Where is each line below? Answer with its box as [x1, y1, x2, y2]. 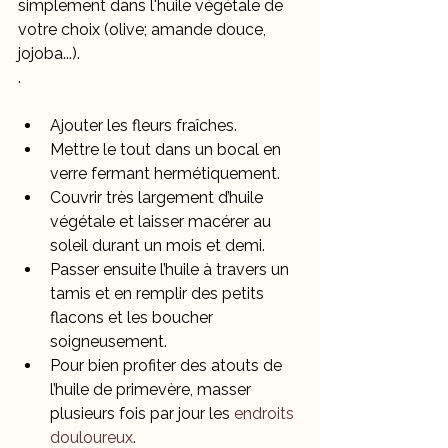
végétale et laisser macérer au [50, 212, 275, 232]
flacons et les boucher [50, 308, 217, 328]
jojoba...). [18, 44, 80, 64]
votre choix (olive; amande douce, [18, 20, 270, 40]
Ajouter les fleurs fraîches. [50, 116, 237, 136]
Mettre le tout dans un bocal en [50, 140, 285, 160]
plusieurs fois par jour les [50, 404, 234, 424]
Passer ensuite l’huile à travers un [50, 260, 293, 280]
